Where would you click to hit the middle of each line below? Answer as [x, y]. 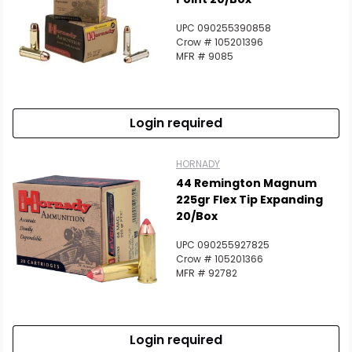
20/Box [197, 216]
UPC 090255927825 [223, 245]
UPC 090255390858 [224, 28]
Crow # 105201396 [220, 42]
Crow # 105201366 [220, 259]
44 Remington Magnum [246, 183]
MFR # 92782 [207, 273]
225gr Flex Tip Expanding [249, 200]
